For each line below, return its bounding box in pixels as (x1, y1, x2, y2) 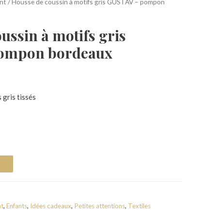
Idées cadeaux (30, 202, 71, 210)
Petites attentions (74, 202, 125, 210)
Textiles (128, 202, 151, 210)
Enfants (6, 202, 27, 210)
